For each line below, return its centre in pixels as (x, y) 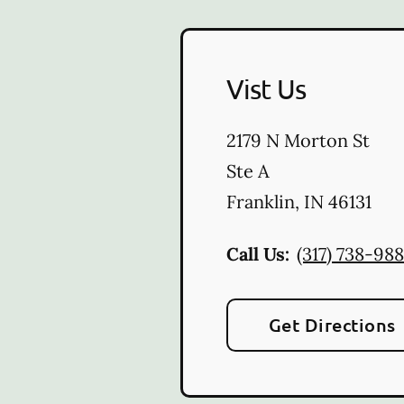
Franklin (261, 201)
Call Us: (258, 253)
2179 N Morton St (298, 140)
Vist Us (266, 88)
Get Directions (332, 324)
